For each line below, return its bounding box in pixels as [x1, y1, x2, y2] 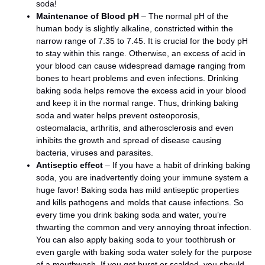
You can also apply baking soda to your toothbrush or [36, 234, 235, 244]
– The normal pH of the [139, 11, 228, 21]
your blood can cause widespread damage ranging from [36, 60, 245, 70]
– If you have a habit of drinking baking [103, 160, 250, 170]
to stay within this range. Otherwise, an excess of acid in [36, 48, 245, 58]
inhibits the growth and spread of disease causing [36, 135, 221, 145]
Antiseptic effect [36, 160, 103, 170]
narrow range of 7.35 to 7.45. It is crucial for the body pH [36, 35, 248, 46]
